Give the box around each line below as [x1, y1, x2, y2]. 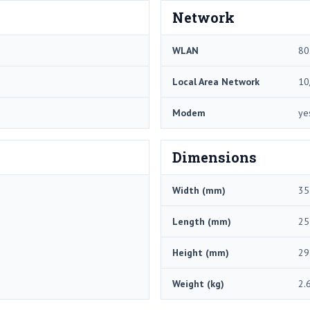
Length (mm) [172, 215, 231, 228]
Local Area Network [172, 75, 259, 88]
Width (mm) [172, 183, 226, 197]
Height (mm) [172, 246, 229, 259]
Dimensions [172, 147, 257, 166]
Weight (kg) [172, 277, 224, 290]
